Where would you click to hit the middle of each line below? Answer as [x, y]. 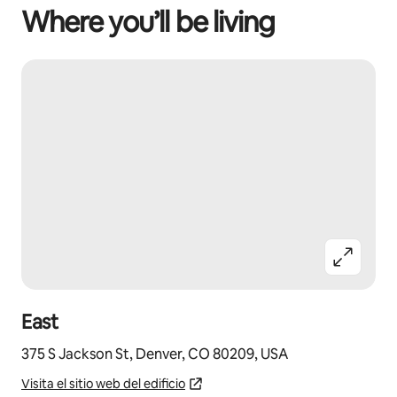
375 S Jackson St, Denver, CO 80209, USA [155, 354]
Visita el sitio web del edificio [103, 384]
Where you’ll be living [148, 22]
